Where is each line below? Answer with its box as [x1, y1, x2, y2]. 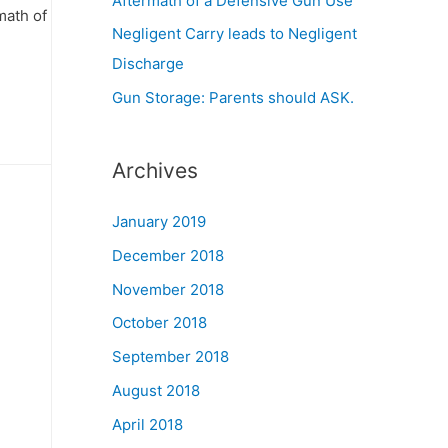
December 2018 [112, 245, 224, 265]
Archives [112, 158, 198, 183]
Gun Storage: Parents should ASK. [112, 88, 354, 107]
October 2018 [112, 313, 207, 333]
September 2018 [112, 347, 229, 366]
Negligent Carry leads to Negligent [112, 24, 357, 44]
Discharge [112, 54, 184, 74]
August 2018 [112, 380, 200, 400]
